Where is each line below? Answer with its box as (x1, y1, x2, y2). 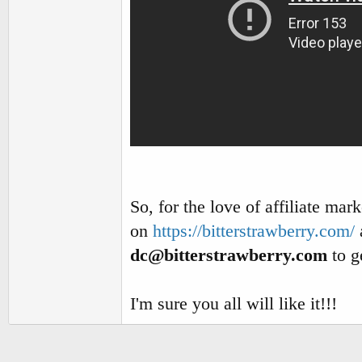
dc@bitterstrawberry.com (130, 245, 327, 265)
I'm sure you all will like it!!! (130, 293, 337, 314)
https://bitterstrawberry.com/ (153, 221, 355, 241)
